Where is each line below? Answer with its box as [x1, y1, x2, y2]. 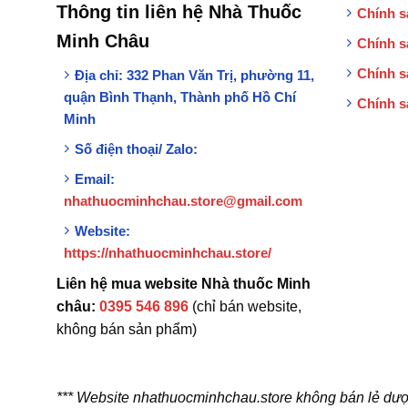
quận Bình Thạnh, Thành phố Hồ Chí [63, 88, 296, 105]
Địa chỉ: [74, 66, 123, 83]
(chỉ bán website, [188, 298, 301, 314]
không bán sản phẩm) [56, 321, 197, 337]
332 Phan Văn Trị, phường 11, [126, 66, 314, 83]
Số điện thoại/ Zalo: [74, 140, 198, 157]
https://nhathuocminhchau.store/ [63, 244, 271, 260]
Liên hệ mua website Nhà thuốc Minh [56, 275, 311, 291]
